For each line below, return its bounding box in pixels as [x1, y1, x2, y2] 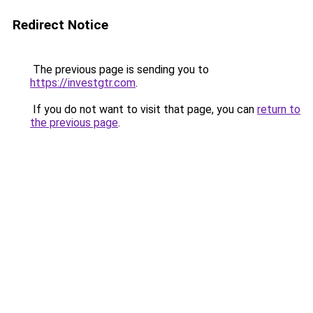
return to [257, 103, 300, 116]
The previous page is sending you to [30, 63, 209, 76]
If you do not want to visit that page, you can [30, 103, 257, 116]
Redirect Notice [13, 17, 108, 33]
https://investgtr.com [30, 76, 136, 89]
